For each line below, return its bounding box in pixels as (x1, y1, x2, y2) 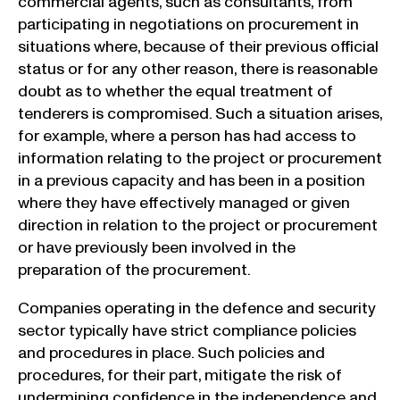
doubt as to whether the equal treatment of (18, 80, 333, 104)
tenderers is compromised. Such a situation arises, (18, 103, 382, 126)
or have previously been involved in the (18, 237, 296, 260)
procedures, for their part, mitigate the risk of (18, 364, 342, 387)
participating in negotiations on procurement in (18, 13, 359, 37)
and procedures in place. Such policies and (18, 342, 325, 365)
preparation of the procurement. (18, 259, 251, 282)
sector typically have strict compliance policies (18, 320, 356, 343)
